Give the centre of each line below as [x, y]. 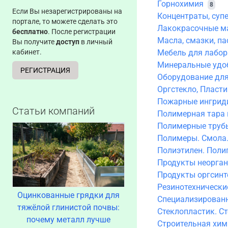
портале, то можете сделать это [65, 21]
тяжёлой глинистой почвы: [68, 207]
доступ [68, 42]
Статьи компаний [53, 111]
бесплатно [30, 32]
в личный [96, 42]
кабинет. [27, 52]
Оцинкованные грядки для [68, 195]
